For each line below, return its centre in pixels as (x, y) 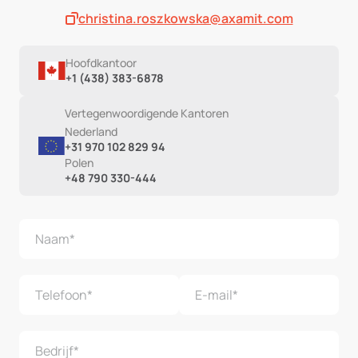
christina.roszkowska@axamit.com (185, 18)
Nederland (91, 131)
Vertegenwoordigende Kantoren (147, 113)
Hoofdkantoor (101, 63)
